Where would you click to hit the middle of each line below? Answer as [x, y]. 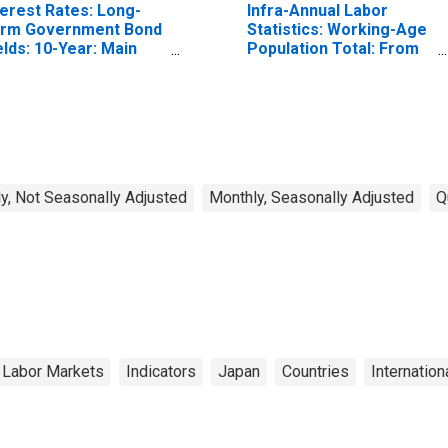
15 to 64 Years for [314, 67]
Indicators [161, 371]
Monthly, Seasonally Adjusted [311, 197]
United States [298, 86]
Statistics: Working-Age [336, 29]
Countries [315, 371]
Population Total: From [332, 48]
